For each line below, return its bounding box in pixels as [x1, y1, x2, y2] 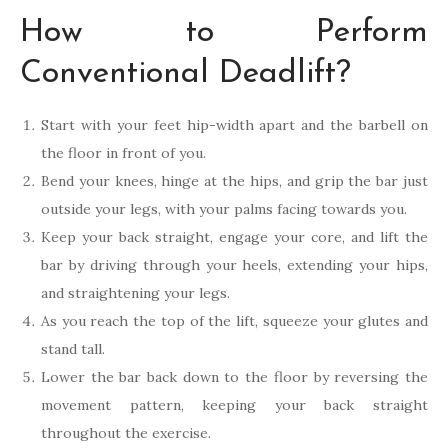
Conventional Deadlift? [20, 58, 351, 91]
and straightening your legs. [41, 284, 230, 303]
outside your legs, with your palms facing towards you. [41, 200, 407, 219]
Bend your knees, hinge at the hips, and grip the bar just [41, 172, 428, 191]
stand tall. [41, 340, 105, 359]
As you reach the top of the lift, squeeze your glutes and [41, 312, 428, 331]
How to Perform [20, 17, 428, 50]
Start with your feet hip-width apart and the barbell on [41, 116, 428, 135]
